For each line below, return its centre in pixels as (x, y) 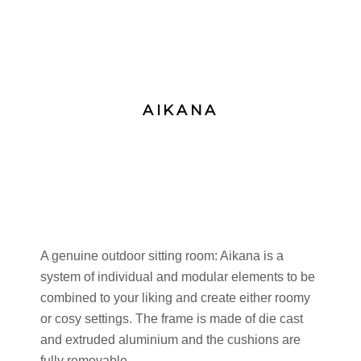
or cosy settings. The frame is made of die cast (172, 318)
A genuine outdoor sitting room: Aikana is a (162, 255)
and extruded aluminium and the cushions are (170, 339)
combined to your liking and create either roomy (175, 297)
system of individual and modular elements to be (178, 276)
